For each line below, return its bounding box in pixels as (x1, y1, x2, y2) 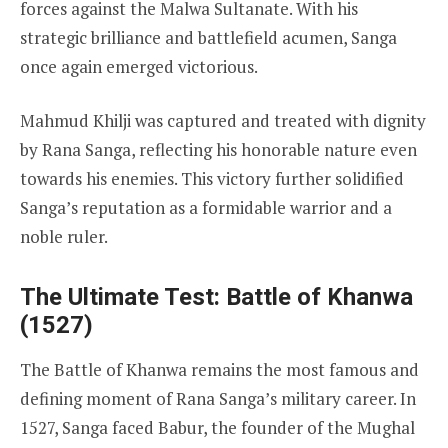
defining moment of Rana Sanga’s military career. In (20, 387, 416, 411)
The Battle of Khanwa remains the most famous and (20, 358, 419, 382)
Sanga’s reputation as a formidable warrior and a (20, 196, 392, 220)
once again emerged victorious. (20, 54, 258, 78)
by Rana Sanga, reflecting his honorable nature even (20, 138, 417, 162)
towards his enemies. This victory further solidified (20, 167, 404, 191)
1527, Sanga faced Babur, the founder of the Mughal (20, 416, 415, 440)
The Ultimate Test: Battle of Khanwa (20, 283, 413, 312)
